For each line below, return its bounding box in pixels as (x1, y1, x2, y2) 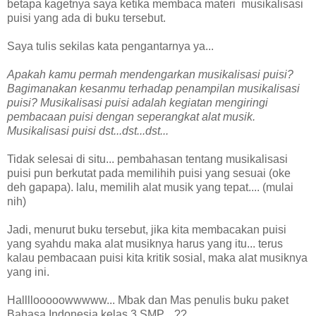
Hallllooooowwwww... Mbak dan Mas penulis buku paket (7, 293, 288, 306)
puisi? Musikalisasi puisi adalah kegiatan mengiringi (7, 96, 268, 109)
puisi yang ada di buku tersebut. (7, 11, 166, 24)
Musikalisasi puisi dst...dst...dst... (7, 124, 169, 137)
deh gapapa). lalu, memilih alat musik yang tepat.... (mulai (7, 181, 293, 193)
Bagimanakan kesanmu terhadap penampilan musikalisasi (7, 82, 300, 95)
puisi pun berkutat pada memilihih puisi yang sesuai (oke (7, 166, 291, 179)
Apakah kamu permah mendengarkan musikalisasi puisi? (7, 68, 293, 80)
